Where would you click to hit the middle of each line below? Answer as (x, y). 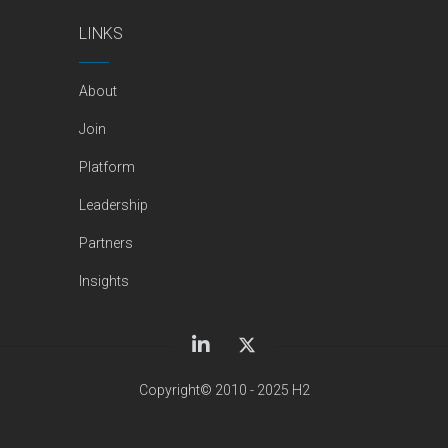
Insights (103, 281)
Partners (105, 243)
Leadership (113, 205)
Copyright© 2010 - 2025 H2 (224, 390)
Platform (106, 167)
